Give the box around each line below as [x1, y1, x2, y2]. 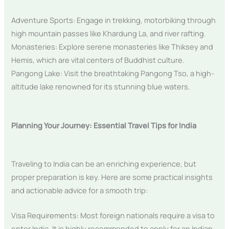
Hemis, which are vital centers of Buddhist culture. [11, 55, 185, 65]
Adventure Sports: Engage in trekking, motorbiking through [11, 15, 216, 26]
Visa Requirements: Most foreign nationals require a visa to [11, 210, 215, 221]
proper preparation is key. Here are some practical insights [11, 172, 213, 182]
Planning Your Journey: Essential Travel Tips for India [11, 120, 197, 130]
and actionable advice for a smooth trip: [11, 185, 148, 196]
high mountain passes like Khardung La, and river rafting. [11, 28, 207, 39]
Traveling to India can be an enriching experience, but [11, 158, 197, 169]
